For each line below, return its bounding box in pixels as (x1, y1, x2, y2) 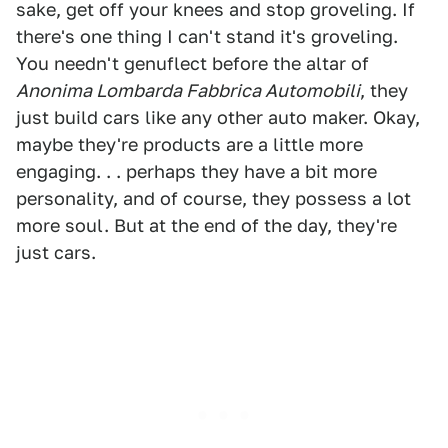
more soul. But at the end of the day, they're (16, 215, 397, 236)
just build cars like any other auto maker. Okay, (16, 107, 420, 128)
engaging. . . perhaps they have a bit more (16, 161, 377, 182)
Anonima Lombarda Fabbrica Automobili (16, 80, 360, 101)
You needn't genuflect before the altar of (16, 53, 369, 74)
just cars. (16, 242, 96, 263)
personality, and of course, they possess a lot (16, 188, 411, 209)
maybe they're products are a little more (16, 134, 363, 155)
